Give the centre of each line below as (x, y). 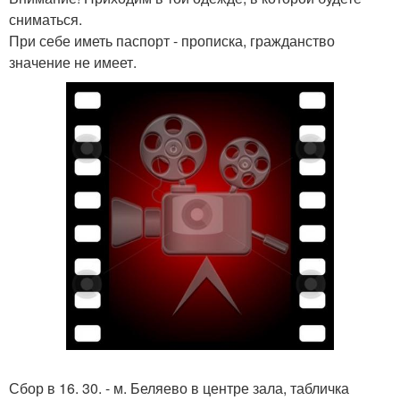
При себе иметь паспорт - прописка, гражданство (172, 41)
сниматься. (46, 19)
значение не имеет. (73, 62)
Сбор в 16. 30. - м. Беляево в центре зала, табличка (179, 388)
